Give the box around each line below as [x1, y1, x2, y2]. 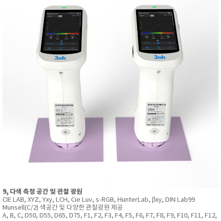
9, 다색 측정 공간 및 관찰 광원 [2, 188, 82, 196]
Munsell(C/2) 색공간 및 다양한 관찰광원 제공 [2, 204, 123, 212]
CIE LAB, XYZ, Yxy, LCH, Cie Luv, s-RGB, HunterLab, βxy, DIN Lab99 [2, 196, 195, 204]
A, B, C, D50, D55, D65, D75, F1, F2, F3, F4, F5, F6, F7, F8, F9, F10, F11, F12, [2, 212, 217, 220]
